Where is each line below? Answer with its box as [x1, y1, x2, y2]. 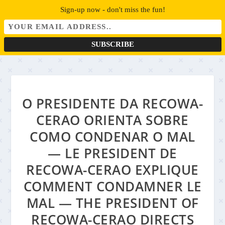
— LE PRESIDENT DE [48, 144, 177, 162]
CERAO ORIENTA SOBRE [36, 111, 189, 129]
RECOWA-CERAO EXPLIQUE [26, 161, 199, 179]
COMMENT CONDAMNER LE [23, 177, 202, 195]
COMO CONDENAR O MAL [30, 128, 195, 146]
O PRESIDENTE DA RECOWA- [22, 94, 203, 113]
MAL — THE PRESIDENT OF [26, 194, 199, 212]
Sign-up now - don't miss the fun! [60, 6, 165, 14]
